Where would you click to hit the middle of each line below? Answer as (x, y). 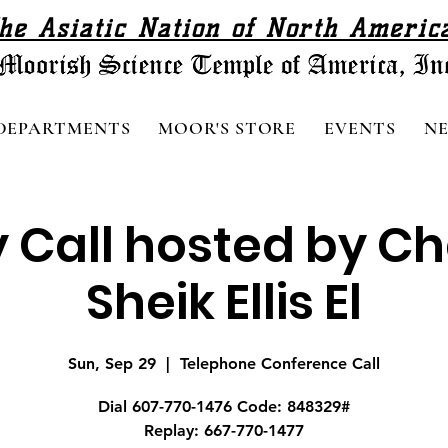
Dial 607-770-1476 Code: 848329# (224, 406)
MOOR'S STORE (227, 127)
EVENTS (360, 127)
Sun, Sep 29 (112, 363)
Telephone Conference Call (280, 363)
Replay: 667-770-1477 (224, 430)
